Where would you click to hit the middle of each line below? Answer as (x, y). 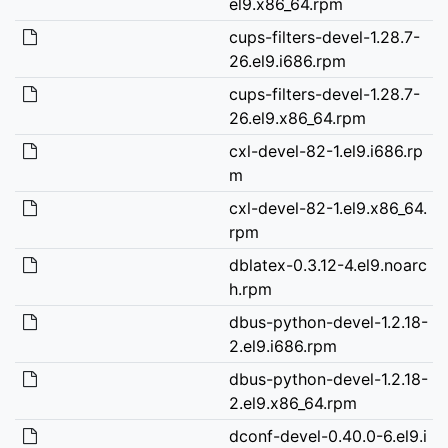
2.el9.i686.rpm (282, 345)
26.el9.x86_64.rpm (297, 117)
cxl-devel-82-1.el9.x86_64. (327, 207)
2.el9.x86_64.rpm (292, 402)
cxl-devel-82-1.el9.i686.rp (325, 150)
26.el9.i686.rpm (287, 60)
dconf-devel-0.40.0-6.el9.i (327, 435)
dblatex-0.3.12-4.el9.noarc (327, 264)
